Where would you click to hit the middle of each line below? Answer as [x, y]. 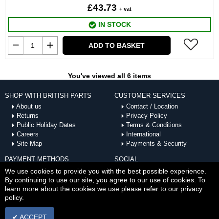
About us [29, 106]
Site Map [29, 143]
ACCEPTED [22, 166]
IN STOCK [113, 24]
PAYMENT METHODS [37, 159]
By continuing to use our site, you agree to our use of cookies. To [105, 180]
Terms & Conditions [154, 125]
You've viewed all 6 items [109, 76]
